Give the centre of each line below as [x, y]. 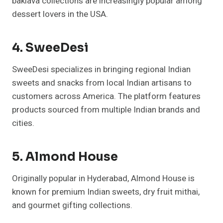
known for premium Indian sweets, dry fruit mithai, [106, 192]
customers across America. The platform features [106, 97]
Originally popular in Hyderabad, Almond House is [103, 179]
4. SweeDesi [50, 48]
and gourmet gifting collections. [72, 206]
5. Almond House [65, 157]
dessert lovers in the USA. [60, 14]
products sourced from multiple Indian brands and [106, 110]
